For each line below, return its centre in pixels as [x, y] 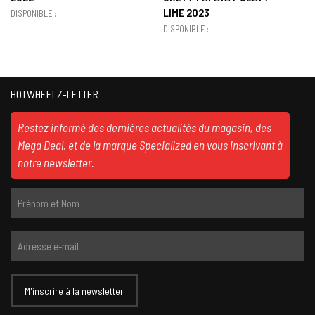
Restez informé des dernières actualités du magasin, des [144, 128]
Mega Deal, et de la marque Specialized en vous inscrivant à [150, 145]
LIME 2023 [186, 13]
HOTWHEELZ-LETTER [54, 94]
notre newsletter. [56, 163]
